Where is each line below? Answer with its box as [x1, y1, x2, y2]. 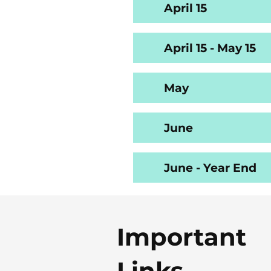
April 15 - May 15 [164, 41, 256, 55]
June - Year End [164, 161, 256, 175]
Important [116, 222, 246, 252]
